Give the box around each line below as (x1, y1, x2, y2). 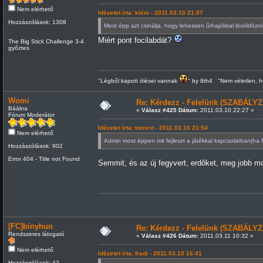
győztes (8, 44, 29, 51)
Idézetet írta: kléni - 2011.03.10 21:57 (97, 9, 203, 16)
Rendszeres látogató (8, 230, 65, 237)
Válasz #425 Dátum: (141, 106, 198, 113)
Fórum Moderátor (8, 111, 55, 118)
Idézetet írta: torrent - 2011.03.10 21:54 (97, 124, 208, 131)
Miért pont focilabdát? (97, 35, 174, 45)
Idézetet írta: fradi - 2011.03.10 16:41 (97, 249, 202, 257)
